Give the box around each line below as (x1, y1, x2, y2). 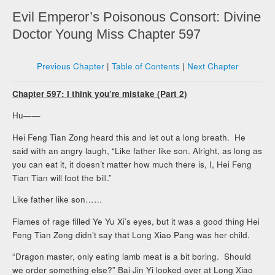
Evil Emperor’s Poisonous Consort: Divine (12, 9, 261, 25)
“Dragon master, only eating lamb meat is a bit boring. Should (12, 250, 252, 263)
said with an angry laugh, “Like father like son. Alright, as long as (12, 144, 263, 157)
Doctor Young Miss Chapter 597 (12, 26, 201, 42)
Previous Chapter (36, 60, 104, 72)
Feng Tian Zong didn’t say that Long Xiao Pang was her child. (12, 228, 250, 241)
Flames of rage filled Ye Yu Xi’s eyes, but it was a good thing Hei (12, 215, 260, 227)
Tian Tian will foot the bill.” (12, 171, 112, 184)
